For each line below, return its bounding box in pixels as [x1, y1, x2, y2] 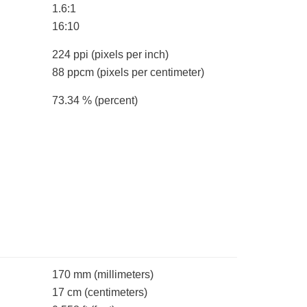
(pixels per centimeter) [97, 66, 204, 79]
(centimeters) [84, 286, 147, 299]
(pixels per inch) [91, 49, 169, 61]
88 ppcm [52, 66, 97, 79]
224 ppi [52, 49, 91, 61]
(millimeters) [94, 269, 153, 281]
